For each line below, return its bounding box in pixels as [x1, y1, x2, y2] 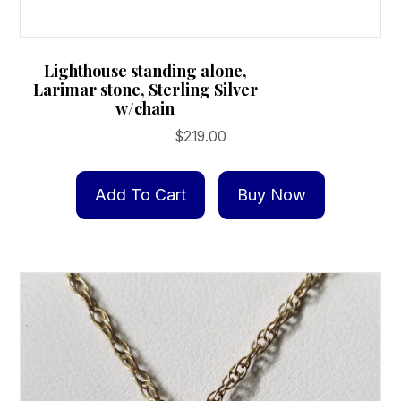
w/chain [115, 98, 175, 120]
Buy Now [237, 185, 306, 205]
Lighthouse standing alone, [43, 60, 247, 82]
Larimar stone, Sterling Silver [32, 79, 258, 101]
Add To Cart [95, 185, 186, 205]
